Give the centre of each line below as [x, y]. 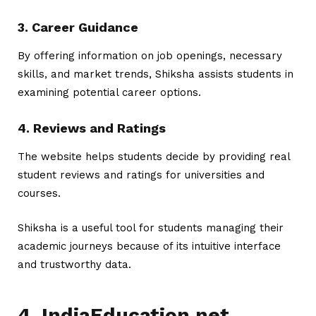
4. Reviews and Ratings [92, 128]
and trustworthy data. [74, 264]
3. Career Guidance [80, 28]
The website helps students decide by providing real [154, 156]
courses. [39, 193]
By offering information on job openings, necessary [150, 55]
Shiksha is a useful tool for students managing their [151, 227]
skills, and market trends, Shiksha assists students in [156, 74]
